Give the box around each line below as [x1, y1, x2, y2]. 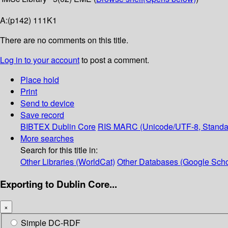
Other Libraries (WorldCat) [20, 156, 115, 168]
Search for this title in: [20, 144, 98, 156]
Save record [20, 109, 64, 121]
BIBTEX [20, 121, 50, 133]
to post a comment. [79, 54, 149, 66]
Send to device [20, 97, 74, 109]
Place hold [20, 74, 59, 86]
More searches [20, 132, 74, 145]
